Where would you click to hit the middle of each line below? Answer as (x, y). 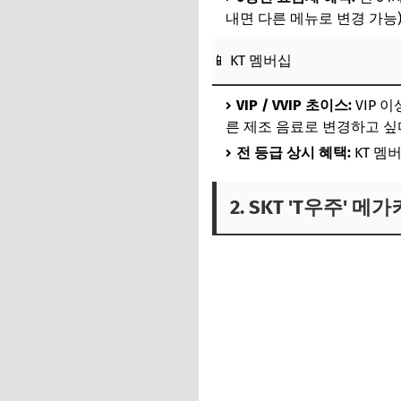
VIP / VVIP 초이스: (294, 105)
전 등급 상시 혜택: (294, 153)
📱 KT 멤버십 (252, 60)
